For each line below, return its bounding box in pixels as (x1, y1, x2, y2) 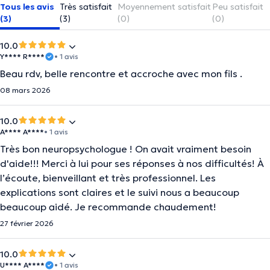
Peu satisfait (212, 1, 264, 12)
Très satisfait (59, 1, 112, 12)
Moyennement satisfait (117, 1, 211, 12)
